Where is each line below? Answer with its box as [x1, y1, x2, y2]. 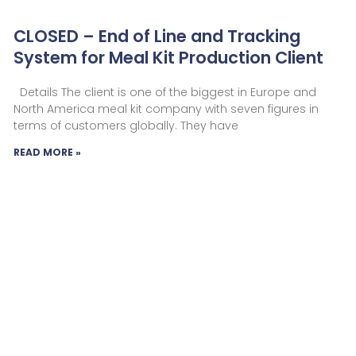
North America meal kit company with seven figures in [13, 100, 319, 117]
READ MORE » [13, 145, 81, 159]
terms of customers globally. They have [13, 117, 238, 133]
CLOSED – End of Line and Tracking [13, 24, 300, 48]
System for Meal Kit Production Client [13, 45, 323, 69]
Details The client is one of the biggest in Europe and [13, 83, 316, 100]
